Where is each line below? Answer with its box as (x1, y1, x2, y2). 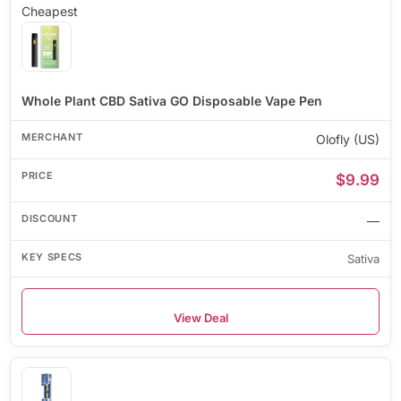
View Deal (173, 310, 228, 325)
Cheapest (21, 3, 78, 19)
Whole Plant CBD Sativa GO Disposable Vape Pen (21, 92, 322, 108)
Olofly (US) (316, 131, 380, 147)
